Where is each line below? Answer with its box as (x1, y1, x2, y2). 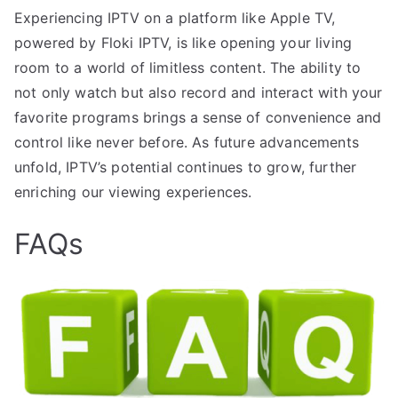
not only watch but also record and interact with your (14, 84, 383, 102)
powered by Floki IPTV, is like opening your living (14, 34, 353, 52)
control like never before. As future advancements (14, 133, 359, 152)
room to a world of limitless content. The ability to (14, 59, 362, 77)
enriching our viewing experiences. (14, 183, 252, 202)
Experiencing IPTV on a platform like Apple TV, (14, 9, 336, 28)
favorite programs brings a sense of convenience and (14, 108, 382, 127)
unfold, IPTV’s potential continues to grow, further (14, 158, 357, 177)
